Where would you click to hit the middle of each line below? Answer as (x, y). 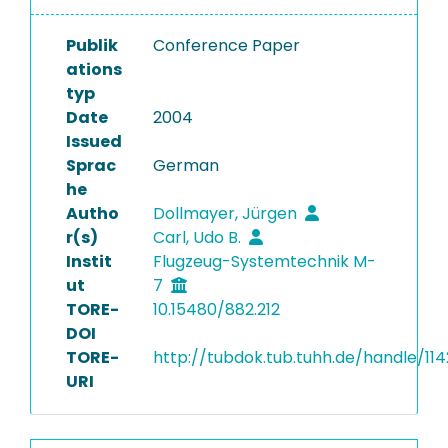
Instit (89, 261)
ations (94, 69)
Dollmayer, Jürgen (226, 213)
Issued (94, 141)
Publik (92, 45)
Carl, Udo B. (198, 237)
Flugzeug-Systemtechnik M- (264, 261)
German (185, 165)
